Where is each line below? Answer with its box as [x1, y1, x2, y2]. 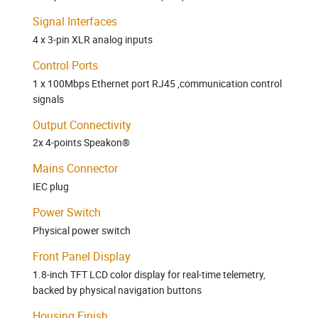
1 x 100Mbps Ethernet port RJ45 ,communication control [33, 76, 282, 90]
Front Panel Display [33, 248, 131, 265]
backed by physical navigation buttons [33, 283, 202, 297]
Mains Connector [33, 160, 118, 177]
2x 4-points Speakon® [33, 136, 130, 150]
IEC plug [33, 180, 69, 194]
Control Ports [33, 57, 98, 73]
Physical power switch [33, 224, 131, 238]
